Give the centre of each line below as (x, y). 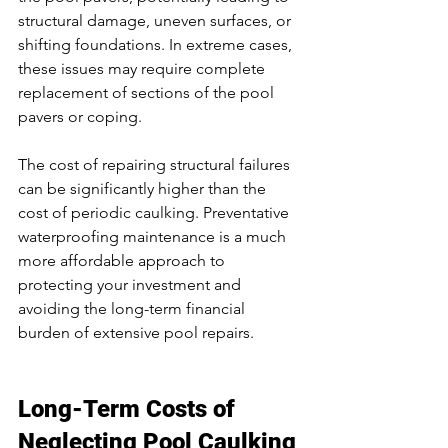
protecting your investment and (131, 284)
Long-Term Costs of (129, 408)
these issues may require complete (143, 68)
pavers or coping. (80, 116)
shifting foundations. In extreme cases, (157, 44)
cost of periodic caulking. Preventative (155, 212)
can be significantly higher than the (144, 188)
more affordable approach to (123, 260)
